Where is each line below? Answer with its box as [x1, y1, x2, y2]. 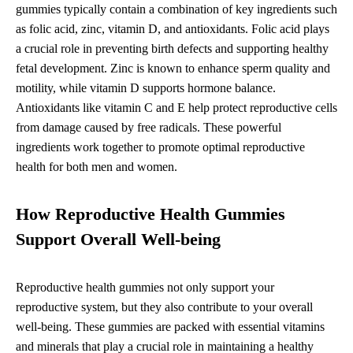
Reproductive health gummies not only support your [16, 281, 274, 295]
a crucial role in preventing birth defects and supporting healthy [16, 42, 329, 56]
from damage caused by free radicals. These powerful [16, 121, 281, 135]
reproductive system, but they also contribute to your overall [16, 300, 313, 314]
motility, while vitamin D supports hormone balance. [16, 81, 276, 95]
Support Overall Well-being [16, 230, 221, 250]
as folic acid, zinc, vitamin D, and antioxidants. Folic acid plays [16, 22, 329, 36]
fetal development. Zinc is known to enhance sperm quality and [16, 61, 330, 76]
